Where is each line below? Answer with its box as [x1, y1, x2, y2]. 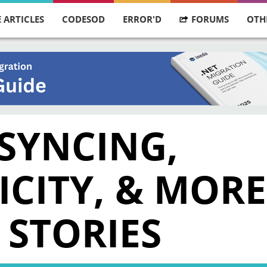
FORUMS [191, 13, 229, 25]
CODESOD [62, 13, 105, 25]
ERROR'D [123, 13, 162, 25]
